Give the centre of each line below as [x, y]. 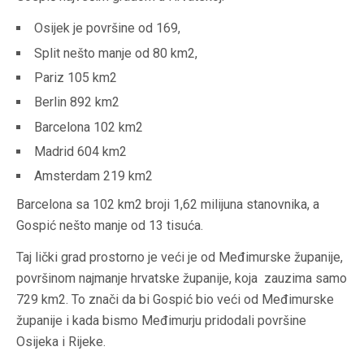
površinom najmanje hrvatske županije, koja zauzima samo [182, 279]
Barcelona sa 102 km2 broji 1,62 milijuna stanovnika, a [168, 205]
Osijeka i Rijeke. [61, 342]
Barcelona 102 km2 [89, 127]
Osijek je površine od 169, [107, 28]
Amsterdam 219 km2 [93, 176]
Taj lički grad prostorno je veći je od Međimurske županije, [180, 258]
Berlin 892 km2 [77, 102]
